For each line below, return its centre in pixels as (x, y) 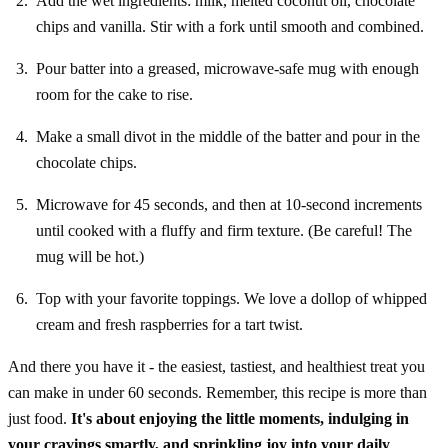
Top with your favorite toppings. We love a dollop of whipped (231, 299)
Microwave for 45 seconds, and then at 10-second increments (229, 205)
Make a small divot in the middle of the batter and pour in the (228, 137)
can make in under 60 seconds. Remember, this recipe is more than (217, 393)
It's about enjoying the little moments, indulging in (240, 419)
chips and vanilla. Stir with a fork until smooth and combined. (230, 27)
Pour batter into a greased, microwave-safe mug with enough (227, 69)
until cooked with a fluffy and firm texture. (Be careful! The (224, 231)
